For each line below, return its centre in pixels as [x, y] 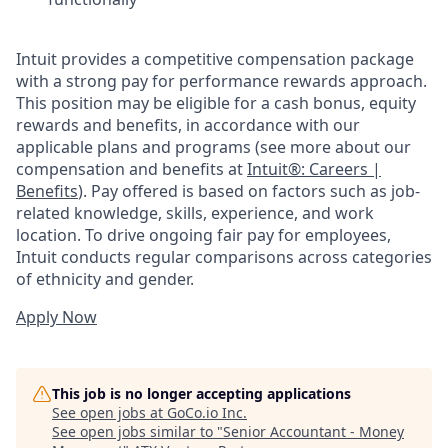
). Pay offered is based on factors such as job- [249, 190]
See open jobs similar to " [137, 431]
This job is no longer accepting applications [201, 393]
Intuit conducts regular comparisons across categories [224, 256]
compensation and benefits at [131, 168]
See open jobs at [109, 412]
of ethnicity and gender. [105, 278]
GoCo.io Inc [205, 412]
